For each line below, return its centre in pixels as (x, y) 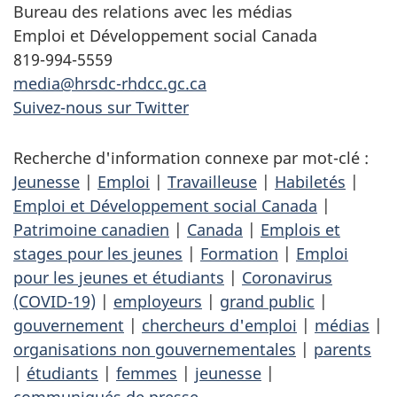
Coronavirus (287, 278)
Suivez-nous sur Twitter (101, 108)
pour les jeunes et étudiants (119, 278)
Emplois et (300, 230)
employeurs (158, 302)
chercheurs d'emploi (219, 326)
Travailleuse (212, 182)
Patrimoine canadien (91, 230)
